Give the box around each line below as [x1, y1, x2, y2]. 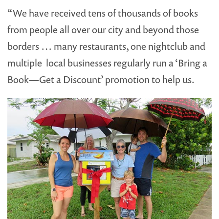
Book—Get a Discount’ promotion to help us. [7, 72, 195, 86]
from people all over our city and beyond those [7, 22, 199, 36]
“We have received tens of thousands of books [7, 6, 198, 20]
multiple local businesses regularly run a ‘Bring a [7, 56, 207, 69]
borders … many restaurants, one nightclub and [7, 39, 205, 53]
